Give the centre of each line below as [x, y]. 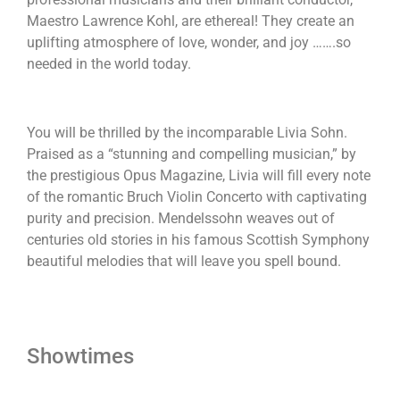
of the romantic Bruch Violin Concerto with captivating [197, 196]
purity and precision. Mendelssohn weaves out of [181, 218]
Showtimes [80, 357]
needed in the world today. [109, 63]
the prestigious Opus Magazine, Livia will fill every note [199, 175]
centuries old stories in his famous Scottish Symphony [198, 239]
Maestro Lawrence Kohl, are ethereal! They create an [191, 21]
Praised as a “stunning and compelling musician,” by [192, 154]
